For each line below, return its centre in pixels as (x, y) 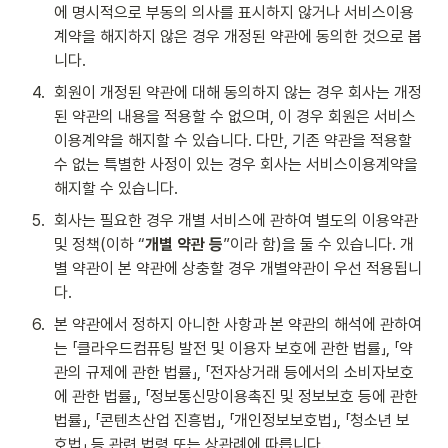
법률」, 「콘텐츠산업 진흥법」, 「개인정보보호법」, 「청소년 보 (232, 420)
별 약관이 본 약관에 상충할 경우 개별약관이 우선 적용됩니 (238, 268)
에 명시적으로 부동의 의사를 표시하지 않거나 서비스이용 (234, 12)
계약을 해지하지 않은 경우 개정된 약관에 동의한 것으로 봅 (238, 36)
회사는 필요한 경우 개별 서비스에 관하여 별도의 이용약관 (236, 220)
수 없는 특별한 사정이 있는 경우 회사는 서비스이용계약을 (236, 164)
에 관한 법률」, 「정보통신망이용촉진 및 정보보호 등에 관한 (236, 396)
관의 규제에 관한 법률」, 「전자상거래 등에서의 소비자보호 (234, 372)
